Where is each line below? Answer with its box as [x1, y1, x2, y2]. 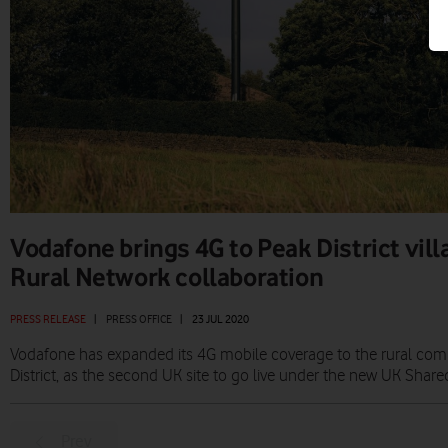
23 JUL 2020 [192, 312, 249, 327]
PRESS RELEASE [10, 312, 86, 327]
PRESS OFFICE [106, 312, 172, 327]
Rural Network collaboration [10, 261, 324, 292]
